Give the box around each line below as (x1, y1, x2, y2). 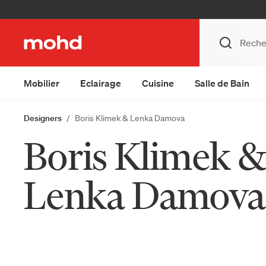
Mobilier (24, 77, 59, 89)
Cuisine (142, 77, 174, 89)
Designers (24, 113, 62, 123)
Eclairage (80, 77, 121, 89)
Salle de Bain (195, 77, 249, 89)
